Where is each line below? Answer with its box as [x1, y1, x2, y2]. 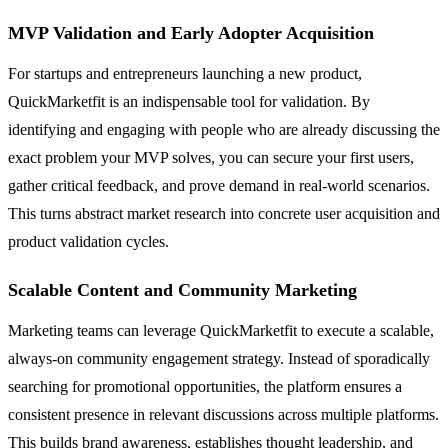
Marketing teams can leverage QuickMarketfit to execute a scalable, [8, 322, 434, 340]
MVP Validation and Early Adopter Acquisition [8, 23, 374, 44]
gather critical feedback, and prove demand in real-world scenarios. [8, 177, 430, 195]
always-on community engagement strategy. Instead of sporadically [8, 350, 430, 368]
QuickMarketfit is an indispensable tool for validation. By [8, 93, 370, 111]
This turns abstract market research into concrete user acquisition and [8, 205, 440, 223]
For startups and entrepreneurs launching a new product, [8, 65, 362, 83]
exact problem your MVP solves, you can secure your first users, [8, 149, 414, 167]
